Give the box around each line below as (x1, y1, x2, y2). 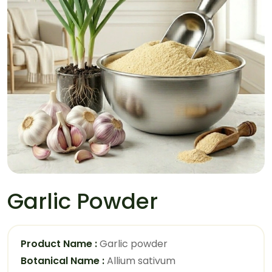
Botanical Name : (21, 254, 104, 268)
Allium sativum (104, 254, 175, 268)
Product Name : (21, 237, 97, 251)
